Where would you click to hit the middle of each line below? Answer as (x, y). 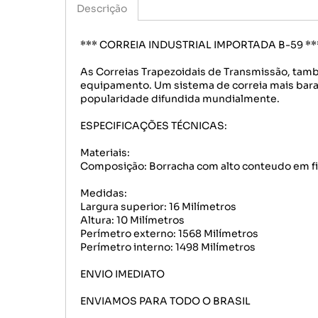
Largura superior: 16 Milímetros (158, 207)
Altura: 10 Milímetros (132, 220)
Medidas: (104, 193)
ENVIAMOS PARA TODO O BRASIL (165, 301)
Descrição (102, 9)
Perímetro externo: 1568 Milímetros (169, 234)
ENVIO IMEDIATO (122, 274)
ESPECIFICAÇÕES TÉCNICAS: (154, 126)
